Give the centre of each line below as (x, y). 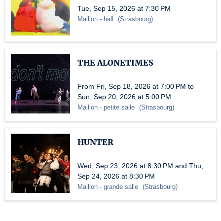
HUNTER (95, 142)
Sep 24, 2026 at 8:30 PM (116, 176)
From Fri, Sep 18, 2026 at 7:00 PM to (136, 86)
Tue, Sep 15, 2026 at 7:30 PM (124, 8)
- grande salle (119, 187)
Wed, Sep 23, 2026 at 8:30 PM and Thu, (140, 166)
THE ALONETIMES (115, 63)
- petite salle (117, 107)
